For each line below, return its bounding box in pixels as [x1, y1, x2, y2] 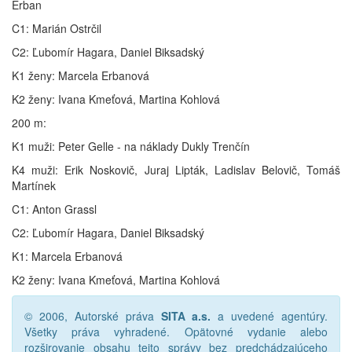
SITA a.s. [160, 308, 211, 324]
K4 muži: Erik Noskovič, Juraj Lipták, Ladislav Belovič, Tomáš [12, 162, 340, 178]
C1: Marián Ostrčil [12, 20, 101, 36]
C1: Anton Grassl [12, 201, 97, 217]
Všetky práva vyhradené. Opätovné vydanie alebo [24, 324, 328, 339]
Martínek [12, 178, 56, 193]
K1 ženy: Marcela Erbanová [12, 68, 149, 83]
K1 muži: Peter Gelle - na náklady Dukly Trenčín [12, 138, 250, 154]
